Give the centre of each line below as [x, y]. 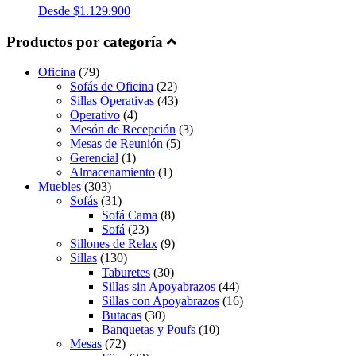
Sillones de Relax [114, 244]
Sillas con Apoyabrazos [161, 301]
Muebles [60, 187]
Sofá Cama [130, 215]
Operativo [95, 115]
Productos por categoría [87, 41]
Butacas [122, 315]
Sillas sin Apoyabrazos [159, 287]
